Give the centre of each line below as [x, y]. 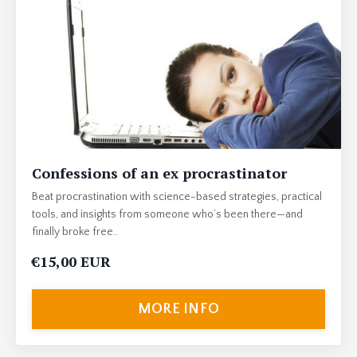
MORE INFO [178, 309]
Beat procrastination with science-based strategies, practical [177, 197]
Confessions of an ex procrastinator [159, 173]
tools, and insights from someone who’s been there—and [167, 215]
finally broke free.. [75, 232]
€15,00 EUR [71, 262]
